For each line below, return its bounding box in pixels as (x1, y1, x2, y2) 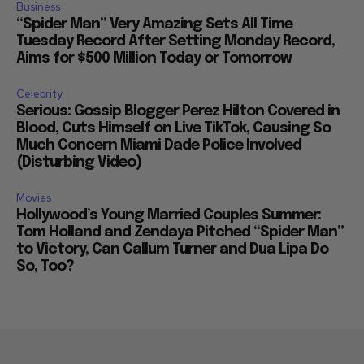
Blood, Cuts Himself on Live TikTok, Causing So (16, 121, 331, 136)
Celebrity (16, 87, 63, 101)
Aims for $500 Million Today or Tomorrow (16, 51, 292, 66)
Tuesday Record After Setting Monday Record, (16, 34, 335, 49)
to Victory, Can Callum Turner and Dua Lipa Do (16, 242, 328, 257)
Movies (16, 191, 51, 205)
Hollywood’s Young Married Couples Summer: (16, 208, 321, 223)
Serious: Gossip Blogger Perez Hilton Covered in (16, 104, 340, 119)
